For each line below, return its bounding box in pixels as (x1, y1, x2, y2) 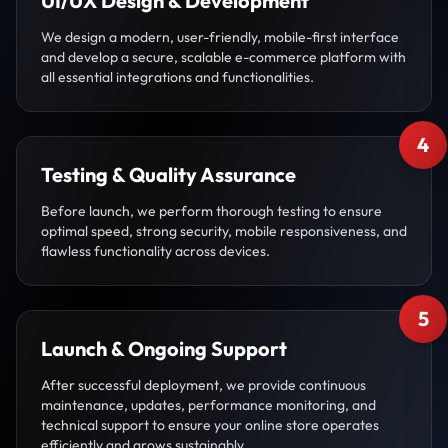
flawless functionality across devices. (41, 242, 270, 260)
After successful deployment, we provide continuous (41, 376, 366, 394)
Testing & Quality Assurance (41, 162, 296, 187)
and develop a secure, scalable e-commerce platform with (41, 48, 406, 66)
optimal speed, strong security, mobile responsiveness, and (41, 222, 407, 240)
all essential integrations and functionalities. (41, 68, 314, 86)
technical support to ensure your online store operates (41, 416, 379, 434)
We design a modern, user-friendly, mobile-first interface (41, 28, 399, 46)
